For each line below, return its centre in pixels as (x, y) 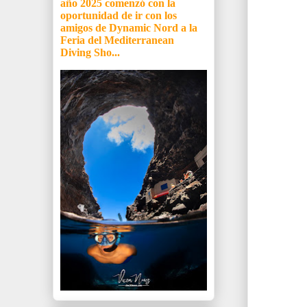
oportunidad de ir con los (119, 16)
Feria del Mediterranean (117, 40)
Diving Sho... (90, 53)
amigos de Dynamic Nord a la (129, 28)
